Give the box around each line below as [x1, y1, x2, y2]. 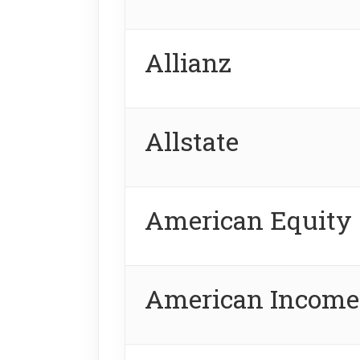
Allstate [145, 123, 239, 158]
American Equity [145, 202, 352, 237]
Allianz [145, 44, 231, 80]
